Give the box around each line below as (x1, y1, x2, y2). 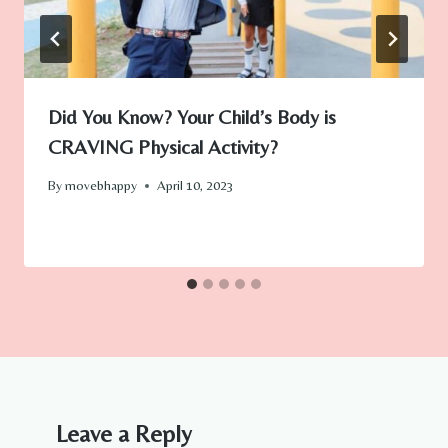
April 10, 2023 (157, 177, 235, 194)
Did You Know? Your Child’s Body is (48, 104, 336, 128)
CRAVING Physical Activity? (48, 134, 278, 158)
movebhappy (65, 177, 138, 194)
